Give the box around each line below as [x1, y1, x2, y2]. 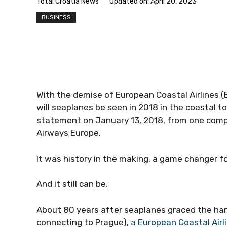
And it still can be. [36, 179, 108, 189]
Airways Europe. [36, 128, 103, 138]
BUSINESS [42, 14, 71, 21]
